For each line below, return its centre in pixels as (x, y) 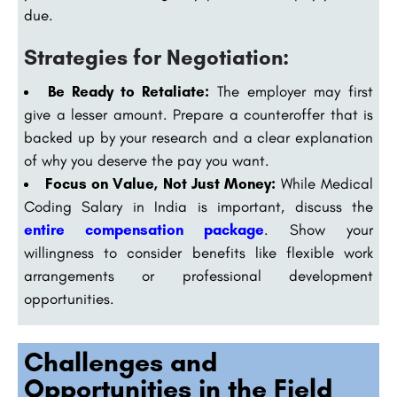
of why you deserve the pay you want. (147, 161)
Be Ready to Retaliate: (128, 92)
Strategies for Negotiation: (156, 58)
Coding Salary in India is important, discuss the (198, 207)
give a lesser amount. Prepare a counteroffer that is (198, 115)
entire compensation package (144, 230)
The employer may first (291, 92)
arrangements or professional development (198, 276)
